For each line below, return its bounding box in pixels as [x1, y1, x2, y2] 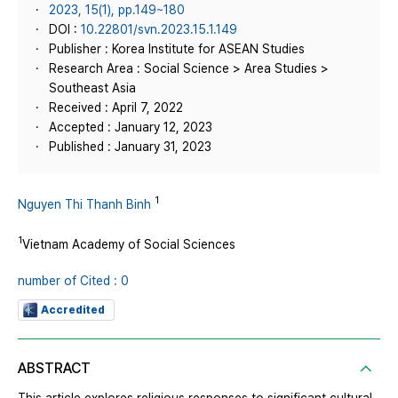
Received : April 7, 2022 [49, 100, 183, 115]
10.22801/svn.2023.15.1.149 [81, 22, 237, 36]
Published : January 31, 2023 [49, 139, 211, 154]
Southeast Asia [49, 81, 136, 95]
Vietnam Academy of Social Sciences [22, 236, 235, 251]
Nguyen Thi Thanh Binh [18, 196, 151, 211]
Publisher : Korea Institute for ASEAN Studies [49, 42, 305, 56]
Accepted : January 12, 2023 [49, 120, 212, 134]
